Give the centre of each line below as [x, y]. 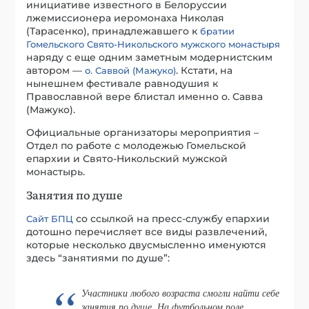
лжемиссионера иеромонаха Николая [126, 18]
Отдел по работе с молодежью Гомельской [137, 145]
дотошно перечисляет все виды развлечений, [147, 231]
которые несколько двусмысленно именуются [147, 245]
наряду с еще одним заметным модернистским [150, 57]
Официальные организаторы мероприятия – [143, 132]
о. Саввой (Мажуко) [131, 70]
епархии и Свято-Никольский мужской [127, 158]
